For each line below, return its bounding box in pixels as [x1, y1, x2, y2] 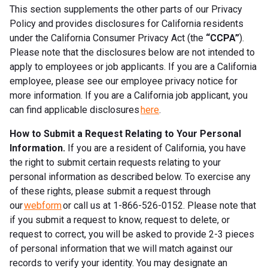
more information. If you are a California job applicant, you [10, 89, 248, 101]
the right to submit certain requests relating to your [10, 156, 221, 168]
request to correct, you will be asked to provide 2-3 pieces [10, 228, 254, 240]
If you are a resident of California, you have [65, 142, 246, 154]
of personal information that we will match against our [10, 242, 233, 254]
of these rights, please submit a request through [10, 185, 211, 197]
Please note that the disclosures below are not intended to [10, 46, 255, 58]
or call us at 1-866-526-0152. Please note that [62, 199, 256, 211]
